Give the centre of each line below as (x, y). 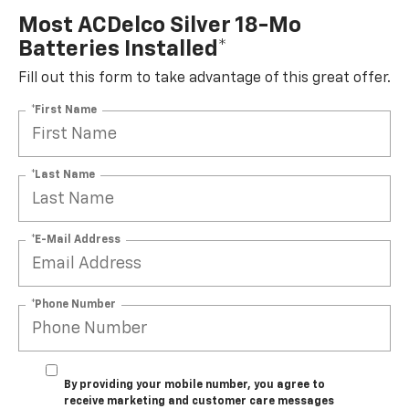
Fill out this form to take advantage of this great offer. (204, 79)
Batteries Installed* (123, 50)
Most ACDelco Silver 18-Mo (160, 26)
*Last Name (63, 175)
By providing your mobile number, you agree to (194, 386)
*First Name (64, 110)
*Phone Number (73, 304)
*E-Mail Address (76, 240)
